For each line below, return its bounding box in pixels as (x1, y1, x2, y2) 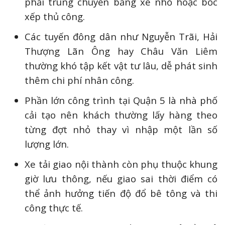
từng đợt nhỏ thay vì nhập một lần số (25, 123, 217, 136)
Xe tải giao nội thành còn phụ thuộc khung (25, 158, 217, 171)
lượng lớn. (25, 138, 69, 151)
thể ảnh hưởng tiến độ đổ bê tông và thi (25, 187, 217, 200)
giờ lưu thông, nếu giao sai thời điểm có (25, 172, 217, 185)
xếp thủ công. (25, 10, 85, 23)
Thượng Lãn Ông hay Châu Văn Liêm (25, 45, 217, 58)
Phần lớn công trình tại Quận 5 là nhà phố (25, 94, 217, 107)
